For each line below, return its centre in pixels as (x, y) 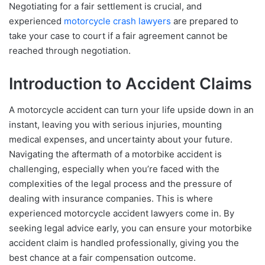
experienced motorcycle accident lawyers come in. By (122, 214)
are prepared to (205, 21)
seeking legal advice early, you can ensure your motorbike (130, 228)
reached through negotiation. (70, 50)
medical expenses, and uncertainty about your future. (121, 140)
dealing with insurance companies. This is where (111, 199)
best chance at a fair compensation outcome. (102, 258)
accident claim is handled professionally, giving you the (124, 243)
